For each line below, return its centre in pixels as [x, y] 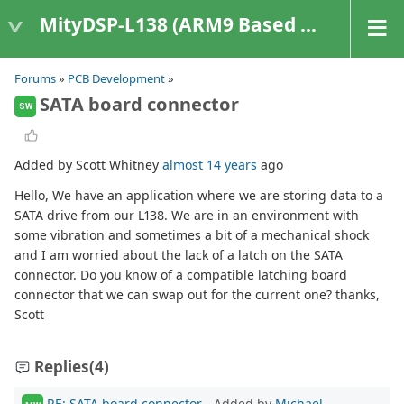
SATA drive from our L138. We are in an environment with [187, 216]
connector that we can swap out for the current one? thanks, [197, 295]
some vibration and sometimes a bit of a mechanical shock [192, 235]
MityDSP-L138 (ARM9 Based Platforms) [170, 24]
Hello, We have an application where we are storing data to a [199, 196]
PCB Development [116, 78]
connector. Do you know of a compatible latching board [181, 275]
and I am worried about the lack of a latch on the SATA [179, 255]
